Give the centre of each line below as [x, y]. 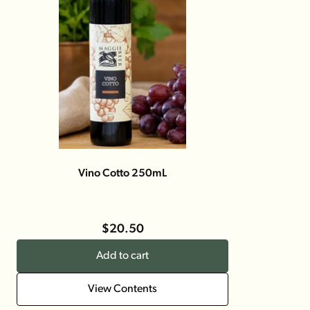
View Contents [122, 289]
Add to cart [122, 256]
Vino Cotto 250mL [122, 174]
